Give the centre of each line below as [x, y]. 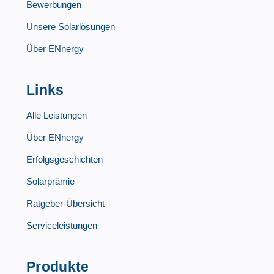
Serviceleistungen [62, 226]
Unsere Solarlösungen [71, 27]
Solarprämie [50, 182]
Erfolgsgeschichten [65, 160]
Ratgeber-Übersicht [65, 204]
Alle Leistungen [57, 116]
